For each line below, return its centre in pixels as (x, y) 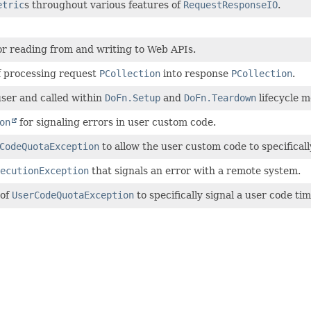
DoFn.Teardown (220, 98)
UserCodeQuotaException (73, 195)
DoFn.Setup (133, 98)
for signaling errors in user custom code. (116, 122)
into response (196, 73)
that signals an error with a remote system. (195, 170)
